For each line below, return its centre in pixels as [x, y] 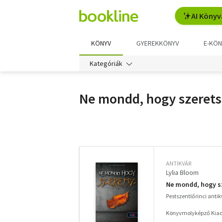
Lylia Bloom [182, 172]
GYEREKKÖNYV [157, 43]
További [92, 122]
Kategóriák [106, 63]
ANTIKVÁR [179, 163]
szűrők [90, 134]
